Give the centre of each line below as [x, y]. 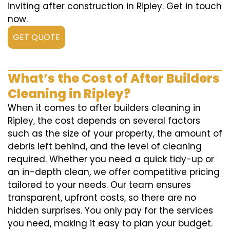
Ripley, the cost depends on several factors [104, 121]
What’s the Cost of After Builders [114, 79]
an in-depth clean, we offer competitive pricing [114, 172]
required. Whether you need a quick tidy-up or [111, 159]
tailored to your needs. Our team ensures [99, 185]
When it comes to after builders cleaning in [104, 108]
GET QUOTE [36, 37]
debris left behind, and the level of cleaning [105, 147]
